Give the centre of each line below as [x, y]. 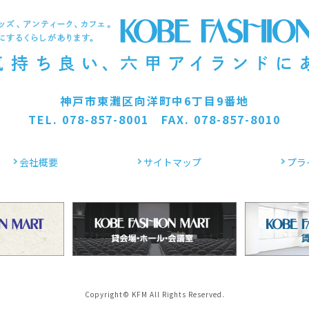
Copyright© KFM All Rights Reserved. [154, 294]
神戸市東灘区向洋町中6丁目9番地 [154, 101]
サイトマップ [172, 162]
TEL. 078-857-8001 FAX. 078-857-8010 [154, 119]
